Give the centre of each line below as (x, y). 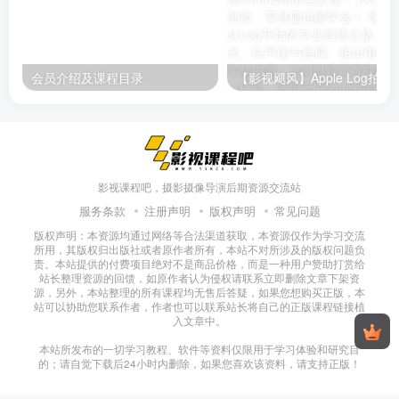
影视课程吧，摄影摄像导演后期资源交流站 (199, 187)
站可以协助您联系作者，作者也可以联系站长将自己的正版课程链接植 (199, 306)
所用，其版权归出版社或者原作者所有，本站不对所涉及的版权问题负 (199, 249)
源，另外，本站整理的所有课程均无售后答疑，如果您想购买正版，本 (199, 292)
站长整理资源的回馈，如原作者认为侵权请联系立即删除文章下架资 (199, 277)
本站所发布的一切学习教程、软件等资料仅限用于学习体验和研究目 (199, 349)
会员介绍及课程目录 (87, 77)
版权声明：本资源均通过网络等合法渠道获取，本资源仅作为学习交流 (199, 235)
